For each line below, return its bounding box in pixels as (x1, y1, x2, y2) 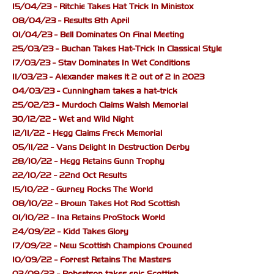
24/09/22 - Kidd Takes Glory (12, 226, 128, 237)
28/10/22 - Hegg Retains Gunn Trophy (12, 156, 165, 167)
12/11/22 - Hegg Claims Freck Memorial (12, 128, 162, 139)
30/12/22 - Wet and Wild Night (12, 114, 133, 125)
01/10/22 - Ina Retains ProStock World (12, 212, 165, 223)
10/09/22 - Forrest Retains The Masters (12, 254, 171, 265)
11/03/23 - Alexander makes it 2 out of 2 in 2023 (12, 72, 204, 83)
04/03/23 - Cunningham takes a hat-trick (12, 86, 177, 97)
